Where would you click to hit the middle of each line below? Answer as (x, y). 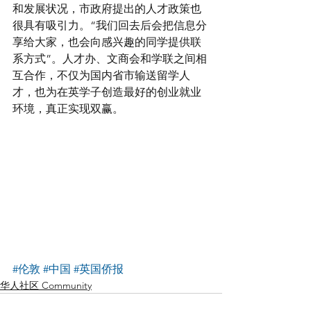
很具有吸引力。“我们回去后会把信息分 (110, 25)
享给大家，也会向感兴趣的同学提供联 (107, 42)
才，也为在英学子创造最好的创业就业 (107, 92)
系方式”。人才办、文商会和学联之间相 (110, 58)
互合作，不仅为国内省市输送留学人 (101, 75)
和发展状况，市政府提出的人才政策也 (107, 8)
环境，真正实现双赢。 (68, 108)
